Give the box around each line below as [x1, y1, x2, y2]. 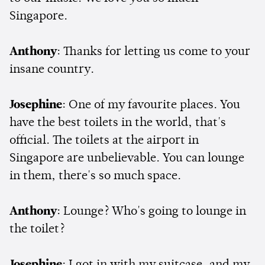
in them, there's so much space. [9, 170, 181, 182]
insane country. [9, 63, 94, 76]
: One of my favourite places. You [62, 99, 240, 111]
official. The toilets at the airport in [9, 134, 199, 147]
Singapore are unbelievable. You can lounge [9, 152, 244, 164]
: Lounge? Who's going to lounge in [57, 205, 246, 218]
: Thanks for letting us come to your [57, 46, 250, 58]
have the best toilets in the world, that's [9, 117, 226, 129]
